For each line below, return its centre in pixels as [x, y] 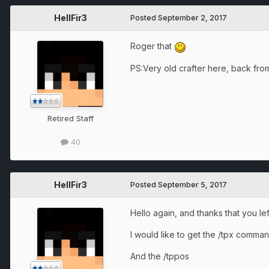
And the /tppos [160, 256]
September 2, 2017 [192, 18]
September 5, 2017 [192, 184]
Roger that [152, 46]
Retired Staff [70, 119]
